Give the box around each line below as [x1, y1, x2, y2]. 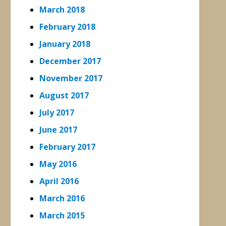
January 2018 [39, 38, 90, 49]
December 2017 [39, 55, 101, 67]
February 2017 [39, 141, 95, 152]
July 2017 [39, 106, 74, 118]
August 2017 [39, 89, 89, 101]
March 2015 [39, 209, 85, 221]
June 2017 [39, 124, 77, 135]
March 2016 [39, 192, 85, 204]
